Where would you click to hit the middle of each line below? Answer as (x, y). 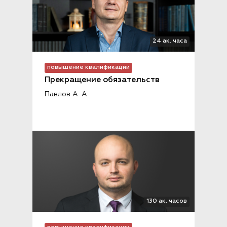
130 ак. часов (167, 201)
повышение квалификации (88, 67)
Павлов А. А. (67, 94)
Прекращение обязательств (102, 80)
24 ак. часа (170, 41)
